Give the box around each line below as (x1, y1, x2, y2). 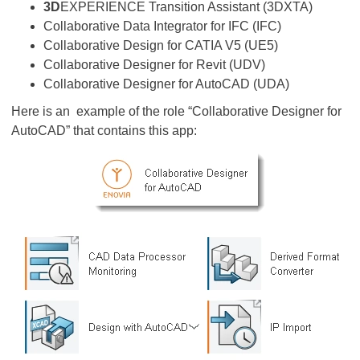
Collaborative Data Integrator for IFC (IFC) (43, 19, 281, 33)
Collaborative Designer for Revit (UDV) (43, 58, 265, 72)
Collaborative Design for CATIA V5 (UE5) (43, 39, 278, 52)
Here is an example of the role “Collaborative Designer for (11, 104, 342, 118)
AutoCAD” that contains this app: (11, 124, 197, 137)
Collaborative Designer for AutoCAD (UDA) (43, 77, 289, 91)
